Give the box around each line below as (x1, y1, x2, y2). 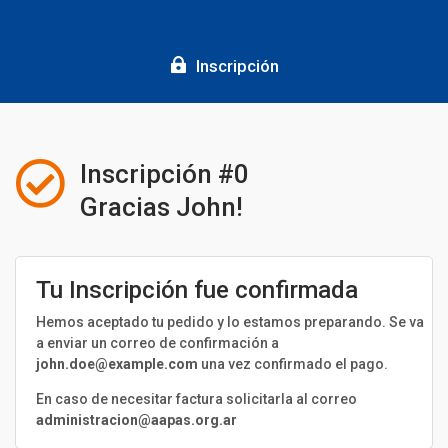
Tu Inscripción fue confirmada (36, 276, 358, 304)
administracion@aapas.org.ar (36, 412, 237, 428)
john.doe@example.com (36, 356, 201, 372)
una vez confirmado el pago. (201, 356, 388, 372)
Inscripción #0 (80, 159, 249, 189)
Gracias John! (80, 192, 243, 222)
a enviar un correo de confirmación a (36, 335, 279, 351)
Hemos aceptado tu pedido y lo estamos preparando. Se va (36, 314, 424, 330)
